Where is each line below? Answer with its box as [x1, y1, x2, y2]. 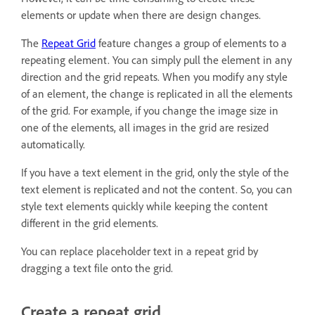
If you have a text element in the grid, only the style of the [21, 165, 289, 179]
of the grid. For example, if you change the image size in [21, 103, 278, 117]
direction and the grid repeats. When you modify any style [21, 70, 288, 84]
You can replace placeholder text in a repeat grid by [21, 244, 258, 258]
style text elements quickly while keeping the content [21, 199, 268, 213]
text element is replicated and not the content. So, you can [21, 182, 292, 196]
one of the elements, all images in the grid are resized [21, 120, 269, 134]
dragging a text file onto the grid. [21, 261, 173, 275]
